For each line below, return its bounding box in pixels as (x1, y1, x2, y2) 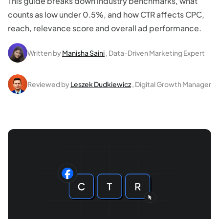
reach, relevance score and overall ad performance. (8, 23, 201, 33)
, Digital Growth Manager (132, 80, 211, 88)
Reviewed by (27, 80, 69, 88)
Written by (27, 48, 61, 57)
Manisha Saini (62, 48, 105, 57)
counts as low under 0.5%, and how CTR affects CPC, (8, 9, 204, 20)
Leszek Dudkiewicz (70, 80, 131, 88)
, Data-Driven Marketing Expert (106, 48, 205, 57)
